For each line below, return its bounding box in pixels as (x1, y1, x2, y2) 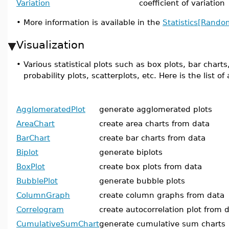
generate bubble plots (99, 176, 185, 185)
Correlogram (16, 205, 64, 214)
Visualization (16, 38, 84, 51)
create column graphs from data (99, 191, 224, 199)
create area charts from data (99, 119, 210, 128)
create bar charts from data (99, 133, 205, 142)
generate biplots (99, 148, 163, 156)
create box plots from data (99, 162, 202, 171)
